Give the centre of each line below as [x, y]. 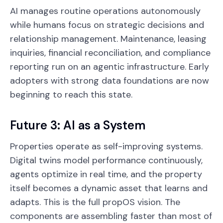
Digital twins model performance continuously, [106, 160]
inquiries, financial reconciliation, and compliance [110, 53]
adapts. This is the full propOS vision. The [95, 202]
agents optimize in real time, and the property [106, 174]
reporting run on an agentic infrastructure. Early [110, 66]
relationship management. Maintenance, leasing [108, 39]
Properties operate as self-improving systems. [106, 146]
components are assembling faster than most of [111, 216]
